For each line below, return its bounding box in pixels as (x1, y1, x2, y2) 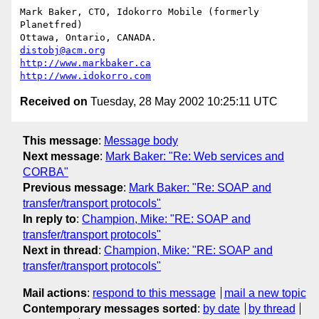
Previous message (23, 181, 123, 194)
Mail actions (23, 286, 87, 299)
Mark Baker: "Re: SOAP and (129, 181, 271, 194)
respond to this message (93, 286, 216, 299)
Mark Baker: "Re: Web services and (105, 150, 284, 162)
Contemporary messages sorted (23, 302, 197, 315)
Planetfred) (20, 19, 83, 31)
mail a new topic (224, 286, 306, 299)
